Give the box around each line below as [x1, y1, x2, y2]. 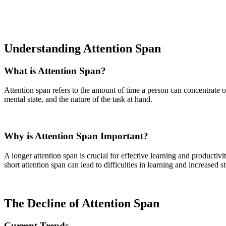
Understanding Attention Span [4, 41, 161, 55]
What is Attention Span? [4, 65, 106, 76]
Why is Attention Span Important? [4, 131, 148, 142]
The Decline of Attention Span [4, 196, 159, 210]
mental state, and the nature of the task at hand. [4, 95, 152, 104]
